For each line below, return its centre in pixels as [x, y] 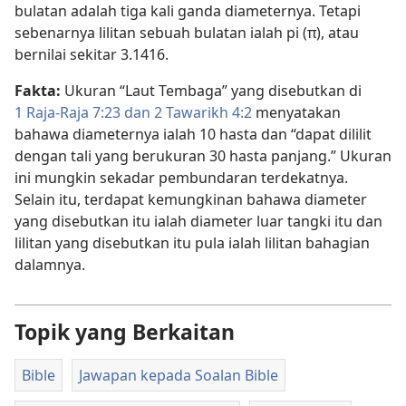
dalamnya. [50, 265]
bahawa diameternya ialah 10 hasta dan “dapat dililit [193, 135]
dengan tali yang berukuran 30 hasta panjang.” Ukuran [203, 156]
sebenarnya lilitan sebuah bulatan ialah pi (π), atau [187, 33]
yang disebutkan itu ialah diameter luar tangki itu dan [198, 222]
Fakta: [38, 91]
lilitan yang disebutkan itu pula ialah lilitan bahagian [192, 243]
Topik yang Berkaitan [125, 332]
